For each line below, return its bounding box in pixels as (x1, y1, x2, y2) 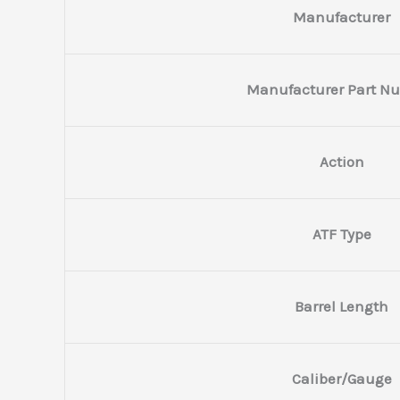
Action (319, 153, 364, 171)
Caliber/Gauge (291, 370, 392, 388)
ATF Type (312, 225, 371, 244)
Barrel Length (295, 297, 388, 316)
